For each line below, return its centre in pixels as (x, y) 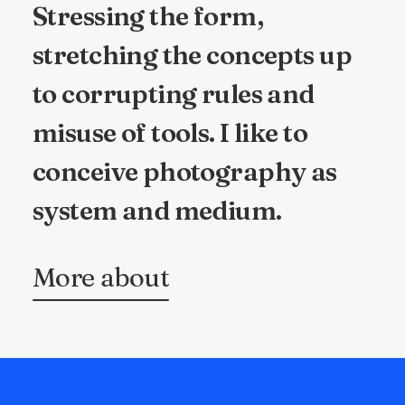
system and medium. (157, 210)
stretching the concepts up (192, 55)
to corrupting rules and (174, 94)
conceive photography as (185, 171)
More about (101, 277)
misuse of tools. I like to (170, 132)
